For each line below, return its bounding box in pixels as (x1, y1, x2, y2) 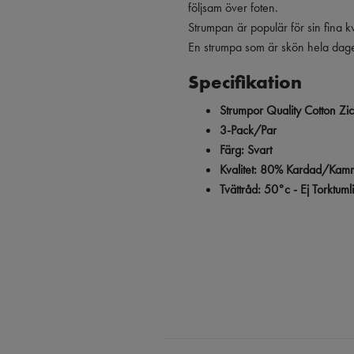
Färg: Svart (220, 141, 272, 158)
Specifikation (188, 69, 307, 94)
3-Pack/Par (220, 121, 277, 138)
